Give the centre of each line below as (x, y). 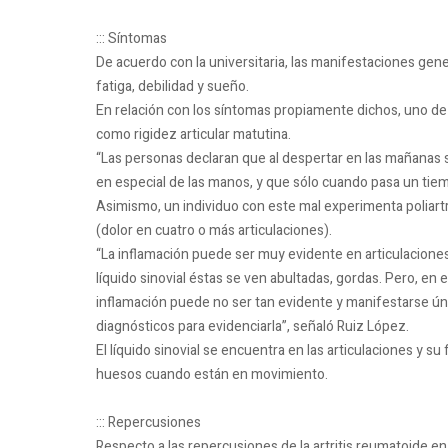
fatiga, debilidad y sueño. (172, 87)
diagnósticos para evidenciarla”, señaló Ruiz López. (252, 327)
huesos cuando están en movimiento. (212, 375)
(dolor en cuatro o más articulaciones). (214, 231)
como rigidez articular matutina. (193, 135)
